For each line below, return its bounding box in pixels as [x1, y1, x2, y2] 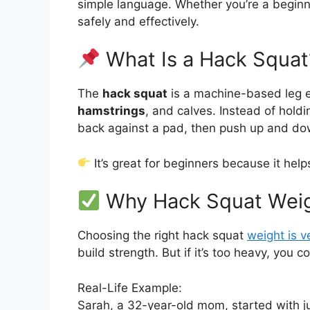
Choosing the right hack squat [77, 228, 247, 243]
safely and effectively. [77, 14, 199, 28]
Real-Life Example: [77, 280, 182, 295]
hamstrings [77, 104, 145, 118]
